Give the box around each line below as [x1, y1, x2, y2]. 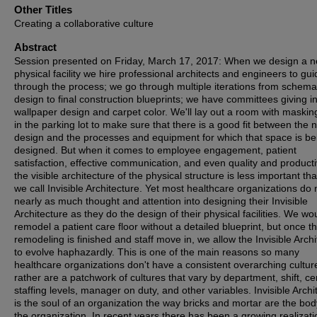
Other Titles [14, 4, 72, 16]
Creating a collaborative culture [14, 18, 154, 29]
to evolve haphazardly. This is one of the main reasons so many [14, 246, 299, 258]
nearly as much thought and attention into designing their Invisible [14, 195, 308, 207]
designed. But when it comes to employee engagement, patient [14, 144, 296, 156]
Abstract [14, 41, 57, 53]
